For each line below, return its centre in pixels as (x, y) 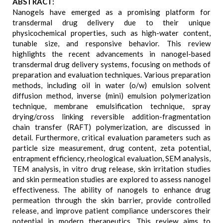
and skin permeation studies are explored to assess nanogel (111, 179)
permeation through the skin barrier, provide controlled (111, 200)
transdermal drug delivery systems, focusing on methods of (111, 64)
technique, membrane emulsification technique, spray (111, 106)
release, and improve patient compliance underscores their (111, 211)
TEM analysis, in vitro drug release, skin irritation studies (111, 169)
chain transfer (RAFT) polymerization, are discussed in (111, 127)
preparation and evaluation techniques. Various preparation (111, 75)
